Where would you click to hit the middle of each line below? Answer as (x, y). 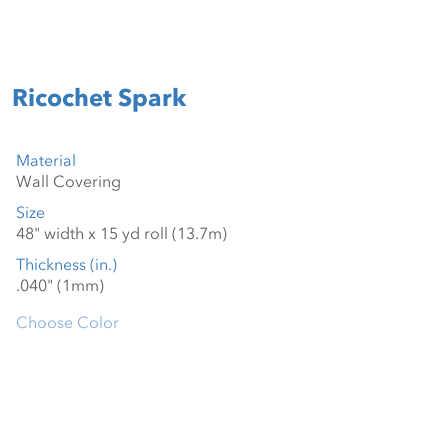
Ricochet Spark (99, 97)
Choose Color (67, 322)
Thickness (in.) (66, 264)
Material (46, 160)
